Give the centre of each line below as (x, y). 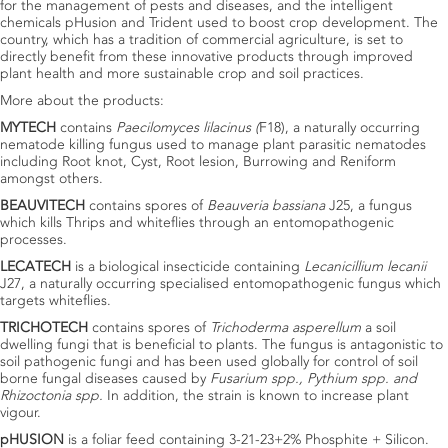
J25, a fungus (370, 205)
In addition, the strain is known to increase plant (258, 395)
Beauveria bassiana (268, 205)
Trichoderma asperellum (287, 327)
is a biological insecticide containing (189, 266)
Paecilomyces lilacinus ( (187, 127)
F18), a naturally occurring (339, 127)
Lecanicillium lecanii (365, 266)
